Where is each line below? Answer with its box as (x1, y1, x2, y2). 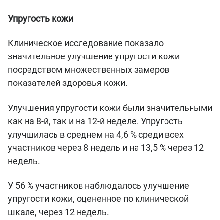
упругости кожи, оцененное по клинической (8, 193, 189, 204)
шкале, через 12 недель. (8, 206, 111, 217)
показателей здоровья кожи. (8, 78, 132, 88)
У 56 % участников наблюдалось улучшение (8, 180, 189, 191)
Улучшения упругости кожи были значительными (8, 102, 212, 113)
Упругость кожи (8, 13, 73, 24)
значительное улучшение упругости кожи (8, 51, 180, 62)
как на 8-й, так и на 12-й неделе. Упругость (8, 115, 183, 126)
